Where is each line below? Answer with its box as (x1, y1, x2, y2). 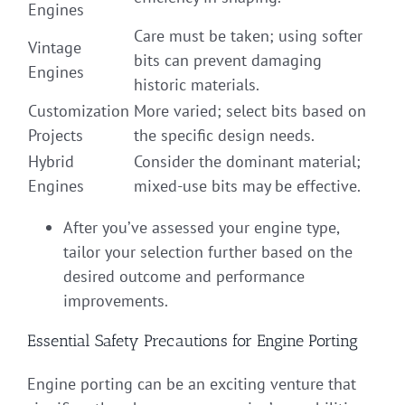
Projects (28, 124, 83, 146)
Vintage (28, 36, 81, 58)
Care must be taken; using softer (134, 24, 363, 46)
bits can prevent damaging (134, 49, 322, 71)
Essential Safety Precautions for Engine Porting (27, 330, 358, 351)
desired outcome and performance (63, 265, 305, 287)
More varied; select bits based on (134, 99, 366, 121)
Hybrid (28, 150, 74, 172)
